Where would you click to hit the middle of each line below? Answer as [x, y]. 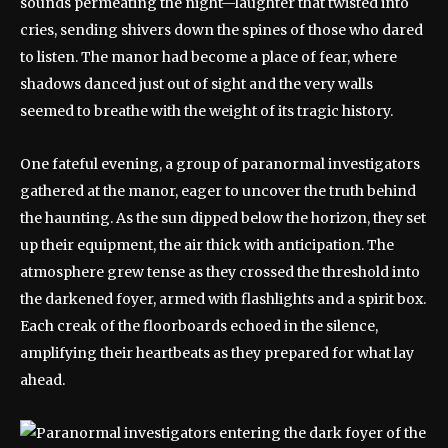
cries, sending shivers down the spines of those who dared [221, 30]
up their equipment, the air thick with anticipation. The [207, 245]
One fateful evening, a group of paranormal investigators [220, 164]
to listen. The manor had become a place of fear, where [208, 57]
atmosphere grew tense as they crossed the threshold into [220, 272]
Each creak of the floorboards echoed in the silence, [199, 326]
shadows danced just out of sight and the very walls [196, 84]
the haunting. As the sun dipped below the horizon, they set [223, 218]
